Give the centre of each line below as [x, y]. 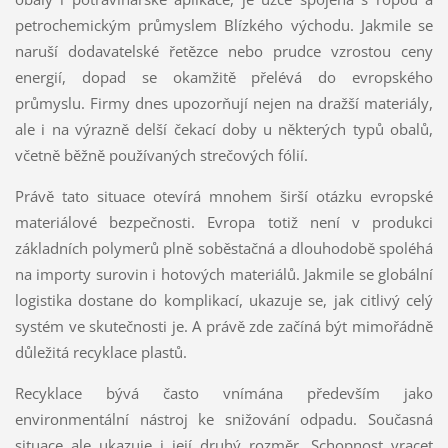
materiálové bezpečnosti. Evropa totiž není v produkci [224, 221]
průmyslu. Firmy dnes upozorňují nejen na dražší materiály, [224, 102]
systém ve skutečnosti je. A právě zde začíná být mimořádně [224, 325]
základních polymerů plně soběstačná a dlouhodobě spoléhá [224, 247]
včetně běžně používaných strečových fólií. [161, 154]
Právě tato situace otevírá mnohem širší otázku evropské [224, 195]
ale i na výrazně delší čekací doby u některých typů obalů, [224, 128]
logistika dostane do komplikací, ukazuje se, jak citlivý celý [224, 299]
